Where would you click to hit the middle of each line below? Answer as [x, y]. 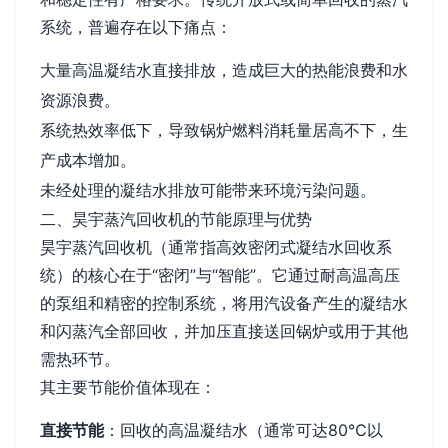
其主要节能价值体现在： [128, 387]
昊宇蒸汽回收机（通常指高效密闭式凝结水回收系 [216, 247]
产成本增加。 [88, 160]
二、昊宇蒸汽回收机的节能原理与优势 [176, 219]
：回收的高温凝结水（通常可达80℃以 [243, 430]
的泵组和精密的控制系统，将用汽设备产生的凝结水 [224, 303]
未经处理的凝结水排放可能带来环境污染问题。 [208, 190]
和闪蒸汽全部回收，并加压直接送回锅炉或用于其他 [224, 331]
